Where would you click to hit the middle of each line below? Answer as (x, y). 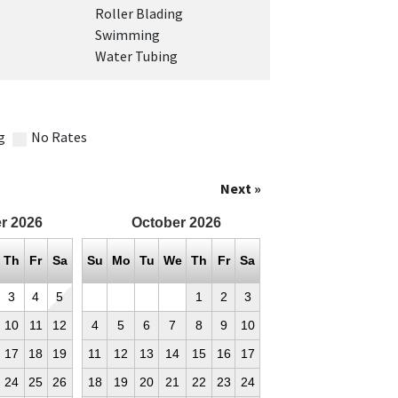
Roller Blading (139, 13)
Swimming (128, 35)
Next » (240, 188)
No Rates (58, 137)
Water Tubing (137, 56)
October (158, 223)
